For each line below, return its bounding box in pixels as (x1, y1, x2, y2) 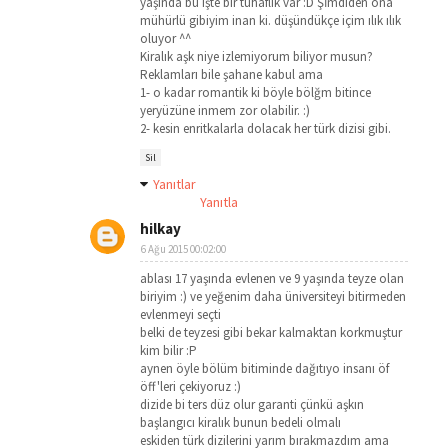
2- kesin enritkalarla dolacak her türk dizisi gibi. (140, 120, 391, 137)
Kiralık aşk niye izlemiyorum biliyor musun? (140, 48, 373, 65)
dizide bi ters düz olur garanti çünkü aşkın (140, 396, 364, 413)
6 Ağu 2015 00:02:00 (141, 242, 226, 256)
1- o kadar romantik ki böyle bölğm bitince (140, 84, 371, 101)
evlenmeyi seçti (140, 306, 221, 323)
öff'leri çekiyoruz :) (140, 378, 241, 395)
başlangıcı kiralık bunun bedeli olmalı (140, 414, 341, 431)
